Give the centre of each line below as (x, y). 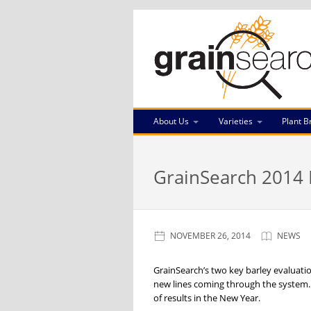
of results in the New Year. (207, 298)
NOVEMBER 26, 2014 (210, 236)
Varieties (235, 121)
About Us (171, 121)
